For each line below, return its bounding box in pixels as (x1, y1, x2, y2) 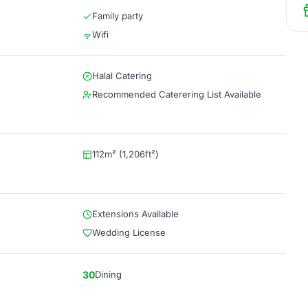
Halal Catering (92, 70, 152, 81)
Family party (92, 10, 143, 21)
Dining (95, 269, 122, 280)
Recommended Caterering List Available (92, 89, 261, 100)
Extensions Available (92, 208, 179, 219)
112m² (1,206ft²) (92, 148, 159, 159)
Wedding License (92, 227, 166, 238)
